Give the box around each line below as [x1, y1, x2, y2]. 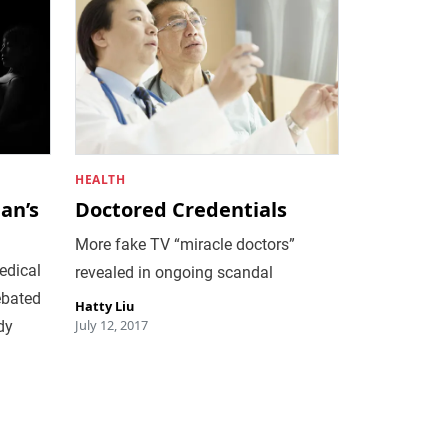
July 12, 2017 [75, 315, 149, 334]
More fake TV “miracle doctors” [75, 234, 296, 254]
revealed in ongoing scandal [75, 262, 274, 282]
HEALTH [75, 170, 126, 188]
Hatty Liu [75, 296, 135, 315]
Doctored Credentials [75, 195, 288, 223]
